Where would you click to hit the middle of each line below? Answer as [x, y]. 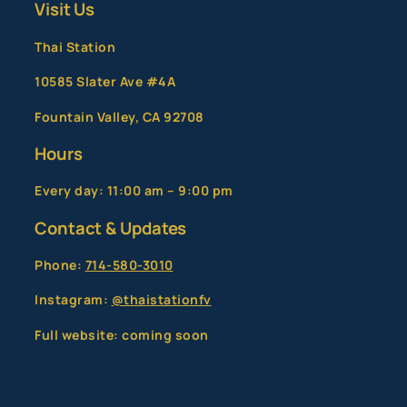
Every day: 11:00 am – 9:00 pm [134, 191]
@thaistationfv [161, 300]
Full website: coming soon [122, 334]
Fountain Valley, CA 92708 [119, 116]
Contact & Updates [111, 228]
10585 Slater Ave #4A [105, 82]
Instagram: [73, 300]
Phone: [60, 265]
